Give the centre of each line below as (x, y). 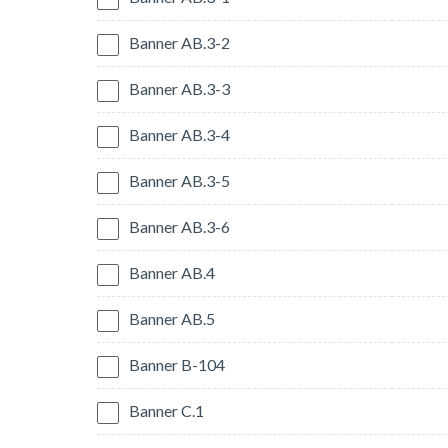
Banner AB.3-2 (179, 43)
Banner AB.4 (172, 273)
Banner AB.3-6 (179, 227)
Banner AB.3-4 (179, 135)
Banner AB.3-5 (179, 181)
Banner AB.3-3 (179, 89)
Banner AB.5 (172, 319)
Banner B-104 (177, 365)
